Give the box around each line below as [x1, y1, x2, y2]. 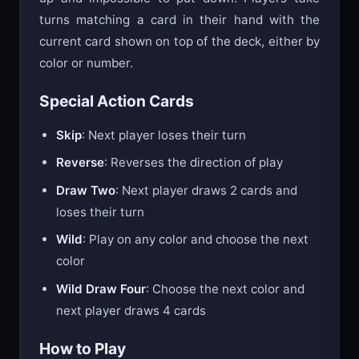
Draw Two [56, 182, 116, 198]
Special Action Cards [39, 91, 194, 111]
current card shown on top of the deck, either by [39, 33, 320, 49]
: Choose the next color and [146, 280, 305, 296]
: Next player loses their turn [82, 127, 247, 143]
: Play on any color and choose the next [83, 232, 309, 248]
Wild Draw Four [56, 280, 147, 296]
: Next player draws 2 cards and [115, 182, 298, 198]
